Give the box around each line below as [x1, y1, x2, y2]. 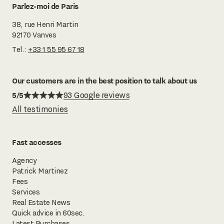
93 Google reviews [63, 89, 129, 100]
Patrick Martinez [12, 166, 67, 175]
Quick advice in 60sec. [12, 208, 84, 217]
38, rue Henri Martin [12, 19, 78, 29]
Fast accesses [12, 136, 61, 147]
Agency [12, 155, 36, 165]
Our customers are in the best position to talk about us [12, 75, 197, 85]
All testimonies [12, 103, 68, 114]
